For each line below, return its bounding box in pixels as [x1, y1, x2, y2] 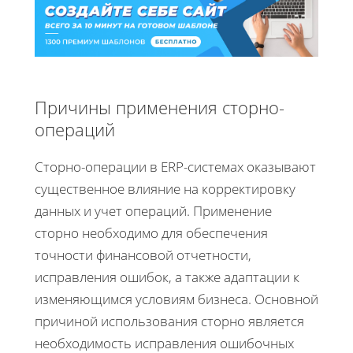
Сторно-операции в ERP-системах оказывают [35, 157, 316, 176]
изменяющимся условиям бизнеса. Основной [35, 289, 318, 308]
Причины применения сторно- [35, 95, 284, 119]
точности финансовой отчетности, [35, 245, 251, 264]
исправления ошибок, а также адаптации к [35, 267, 299, 286]
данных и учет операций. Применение [35, 201, 272, 220]
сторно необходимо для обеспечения [35, 223, 268, 242]
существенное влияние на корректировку [35, 179, 295, 198]
